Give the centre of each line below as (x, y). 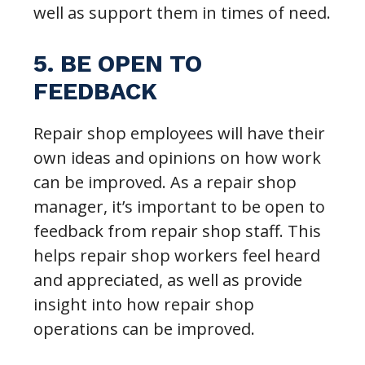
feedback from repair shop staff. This (178, 231)
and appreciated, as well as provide (168, 279)
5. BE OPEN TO (118, 63)
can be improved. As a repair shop (165, 182)
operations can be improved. (145, 328)
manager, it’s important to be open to (180, 206)
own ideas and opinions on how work (178, 157)
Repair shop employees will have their (180, 133)
